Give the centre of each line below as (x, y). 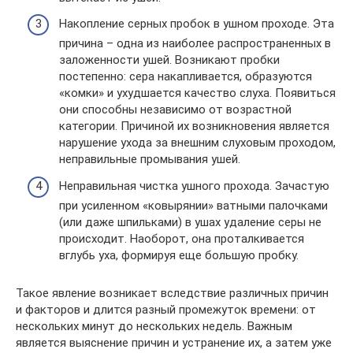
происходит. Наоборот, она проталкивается (182, 238)
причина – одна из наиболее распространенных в (195, 43)
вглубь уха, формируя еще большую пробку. (179, 255)
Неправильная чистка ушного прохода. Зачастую (194, 186)
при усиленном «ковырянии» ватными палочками (193, 205)
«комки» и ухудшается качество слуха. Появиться (197, 93)
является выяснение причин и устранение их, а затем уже (174, 342)
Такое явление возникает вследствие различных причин (172, 293)
